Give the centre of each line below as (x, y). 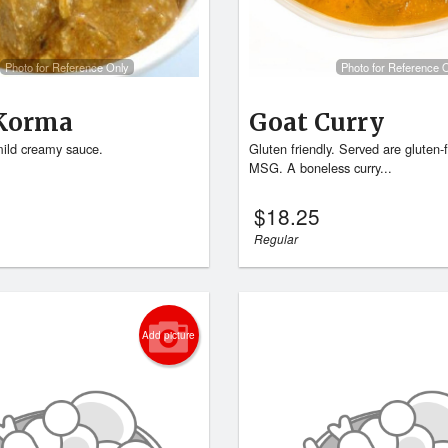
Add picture (169, 335)
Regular (275, 238)
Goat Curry (316, 123)
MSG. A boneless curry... (320, 168)
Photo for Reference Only (66, 66)
